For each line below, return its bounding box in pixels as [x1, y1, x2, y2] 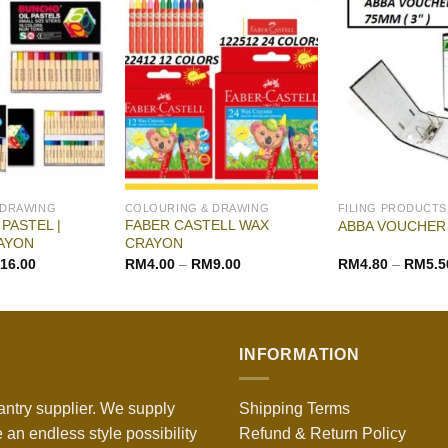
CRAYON [124, 235, 183, 252]
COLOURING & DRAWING [124, 201, 270, 214]
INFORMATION [239, 345, 360, 363]
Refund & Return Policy [239, 425, 406, 443]
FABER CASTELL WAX [124, 217, 269, 234]
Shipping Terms [239, 400, 350, 418]
